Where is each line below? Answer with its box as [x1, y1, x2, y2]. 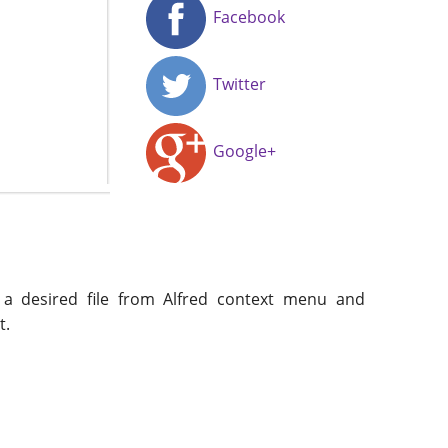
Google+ [208, 140, 276, 163]
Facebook [208, 6, 285, 29]
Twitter [208, 73, 266, 96]
